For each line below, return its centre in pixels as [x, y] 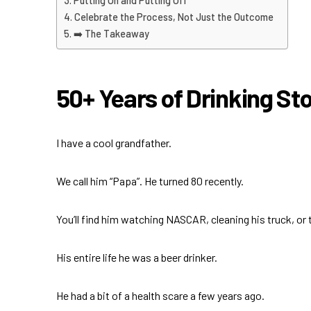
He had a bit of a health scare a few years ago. [160, 295]
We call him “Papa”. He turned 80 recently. [150, 180]
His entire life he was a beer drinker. [136, 257]
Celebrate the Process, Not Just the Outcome [174, 17]
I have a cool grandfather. [114, 142]
